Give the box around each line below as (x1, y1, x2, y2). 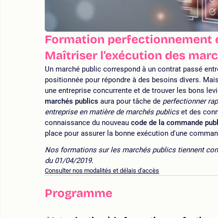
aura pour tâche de (98, 97, 163, 106)
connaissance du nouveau (45, 118, 131, 127)
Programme (45, 186, 112, 200)
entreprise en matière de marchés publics (45, 108, 179, 117)
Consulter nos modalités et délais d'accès (45, 167, 159, 175)
